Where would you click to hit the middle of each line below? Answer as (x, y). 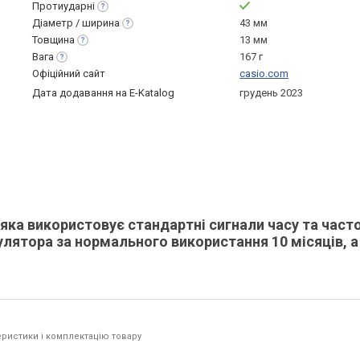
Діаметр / (57, 23)
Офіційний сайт (69, 74)
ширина (101, 23)
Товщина (53, 40)
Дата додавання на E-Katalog (103, 93)
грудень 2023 (271, 93)
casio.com (264, 74)
